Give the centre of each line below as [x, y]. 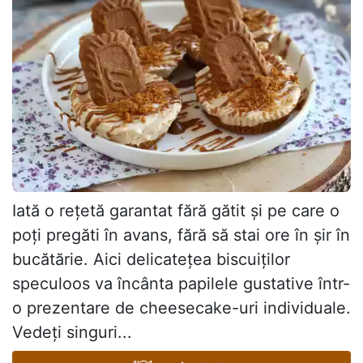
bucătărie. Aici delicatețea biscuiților [151, 259]
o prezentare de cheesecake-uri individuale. [181, 307]
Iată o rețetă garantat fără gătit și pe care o [176, 210]
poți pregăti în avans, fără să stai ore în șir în [181, 235]
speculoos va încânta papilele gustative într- [181, 283]
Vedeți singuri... [72, 332]
